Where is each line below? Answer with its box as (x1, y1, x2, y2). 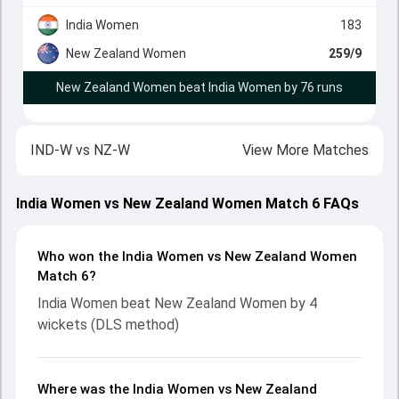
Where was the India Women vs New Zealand (37, 381, 317, 397)
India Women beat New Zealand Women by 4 (37, 295, 317, 312)
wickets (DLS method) (37, 316, 179, 333)
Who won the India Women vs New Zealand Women (37, 248, 357, 265)
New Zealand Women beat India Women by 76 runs (56, 80, 343, 94)
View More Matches (242, 142, 369, 159)
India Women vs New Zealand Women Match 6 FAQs (16, 195, 359, 212)
